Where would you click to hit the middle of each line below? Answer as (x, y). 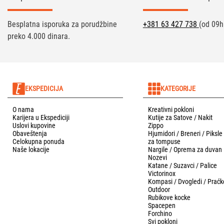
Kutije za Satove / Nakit (180, 117)
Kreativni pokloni (171, 109)
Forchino (160, 213)
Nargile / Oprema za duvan (185, 149)
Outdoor (159, 189)
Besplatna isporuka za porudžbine (62, 24)
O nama (23, 109)
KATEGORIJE (178, 88)
